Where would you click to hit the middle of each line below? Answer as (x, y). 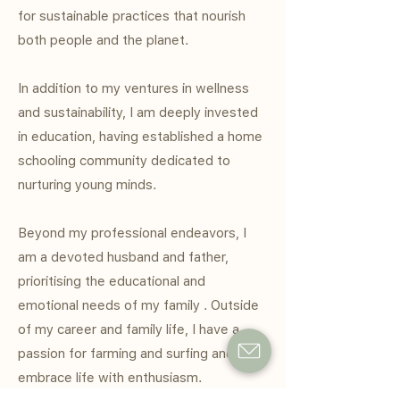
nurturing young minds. (87, 185)
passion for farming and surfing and (126, 354)
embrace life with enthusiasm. (110, 378)
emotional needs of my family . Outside (138, 305)
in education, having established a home (140, 137)
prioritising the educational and (112, 281)
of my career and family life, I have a (129, 329)
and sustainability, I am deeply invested (138, 112)
